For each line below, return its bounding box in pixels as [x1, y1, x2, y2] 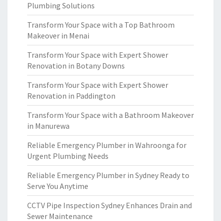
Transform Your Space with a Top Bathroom [27, 20, 175, 30]
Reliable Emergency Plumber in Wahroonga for [27, 140, 186, 150]
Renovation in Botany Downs [27, 61, 125, 71]
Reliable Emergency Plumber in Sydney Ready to [27, 170, 189, 180]
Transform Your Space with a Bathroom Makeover [27, 110, 194, 120]
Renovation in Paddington [27, 91, 115, 101]
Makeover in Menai [27, 31, 89, 40]
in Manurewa [27, 121, 70, 131]
